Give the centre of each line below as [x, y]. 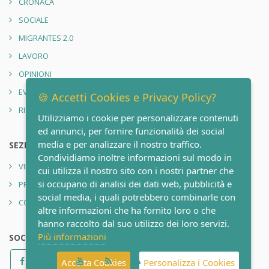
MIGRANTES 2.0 [46, 38]
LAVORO [34, 56]
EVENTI [31, 92]
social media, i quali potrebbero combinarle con [137, 197]
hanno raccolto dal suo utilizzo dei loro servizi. [134, 223]
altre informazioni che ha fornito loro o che [127, 210]
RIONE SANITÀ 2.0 [50, 110]
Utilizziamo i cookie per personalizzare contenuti [138, 118]
